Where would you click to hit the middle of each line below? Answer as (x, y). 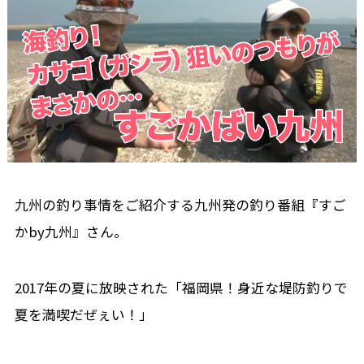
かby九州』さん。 (71, 232)
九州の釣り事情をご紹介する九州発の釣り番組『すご (180, 205)
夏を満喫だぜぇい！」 (83, 314)
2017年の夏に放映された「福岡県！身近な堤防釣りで (181, 287)
